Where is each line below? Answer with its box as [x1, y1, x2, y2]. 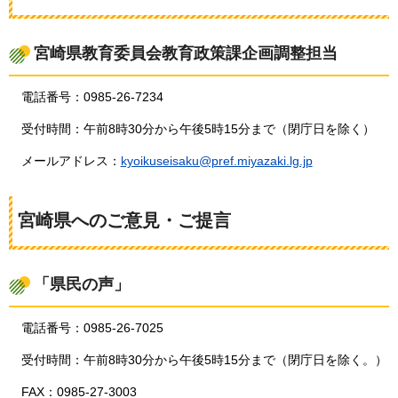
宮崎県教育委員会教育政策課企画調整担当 [34, 44, 338, 62]
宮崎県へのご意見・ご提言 [18, 210, 231, 230]
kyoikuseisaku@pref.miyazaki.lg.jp [120, 153, 313, 168]
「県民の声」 [34, 275, 130, 293]
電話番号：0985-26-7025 [20, 321, 163, 336]
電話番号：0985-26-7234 [20, 90, 163, 105]
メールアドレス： [20, 153, 121, 168]
